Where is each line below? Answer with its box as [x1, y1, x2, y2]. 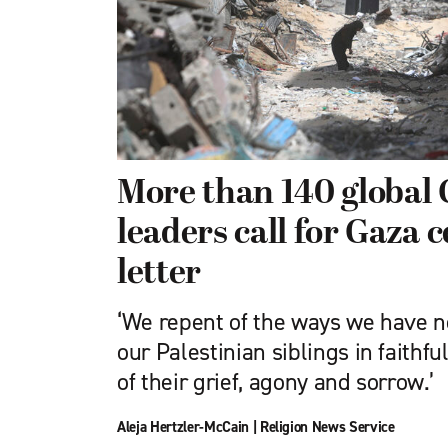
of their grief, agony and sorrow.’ [117, 366, 434, 398]
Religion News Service [259, 417, 395, 437]
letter [117, 255, 201, 294]
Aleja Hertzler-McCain [117, 417, 249, 437]
